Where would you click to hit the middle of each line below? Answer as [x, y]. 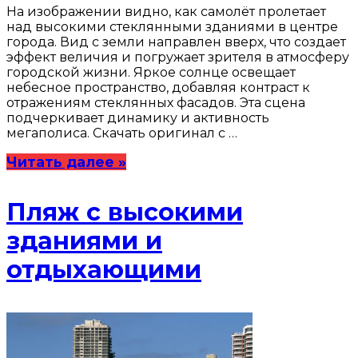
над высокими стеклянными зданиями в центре [172, 26]
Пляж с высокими [125, 212]
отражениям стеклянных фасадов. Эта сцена [156, 102]
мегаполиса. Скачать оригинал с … [122, 133]
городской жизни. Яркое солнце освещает [151, 72]
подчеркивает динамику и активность [138, 117]
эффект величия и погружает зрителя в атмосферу [178, 57]
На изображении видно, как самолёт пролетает [166, 11]
